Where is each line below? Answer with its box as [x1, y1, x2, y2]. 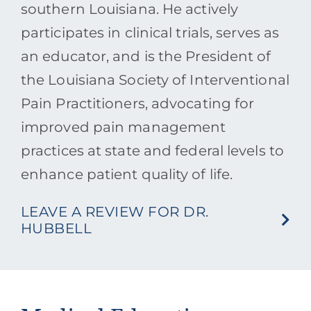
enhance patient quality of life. [20, 166, 233, 183]
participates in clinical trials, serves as [20, 24, 280, 42]
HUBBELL [20, 220, 92, 237]
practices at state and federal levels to [20, 142, 284, 160]
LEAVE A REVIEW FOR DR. [20, 203, 209, 221]
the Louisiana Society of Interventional [20, 72, 289, 89]
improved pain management [20, 119, 226, 136]
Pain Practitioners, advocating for [20, 95, 255, 112]
